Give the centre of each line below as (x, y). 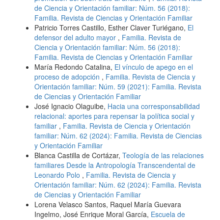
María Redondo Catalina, (74, 67)
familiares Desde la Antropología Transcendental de (115, 165)
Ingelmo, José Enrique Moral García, (93, 214)
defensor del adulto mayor (76, 37)
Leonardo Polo (58, 175)
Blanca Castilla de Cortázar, (78, 155)
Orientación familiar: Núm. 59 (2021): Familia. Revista (118, 86)
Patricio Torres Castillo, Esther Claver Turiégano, (111, 27)
